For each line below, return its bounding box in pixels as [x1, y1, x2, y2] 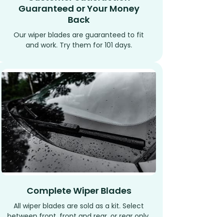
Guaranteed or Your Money [18, 2, 139, 15]
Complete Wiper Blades [26, 185, 131, 197]
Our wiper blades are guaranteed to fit [14, 30, 144, 40]
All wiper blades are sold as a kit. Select [14, 201, 144, 211]
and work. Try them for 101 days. [25, 40, 132, 50]
